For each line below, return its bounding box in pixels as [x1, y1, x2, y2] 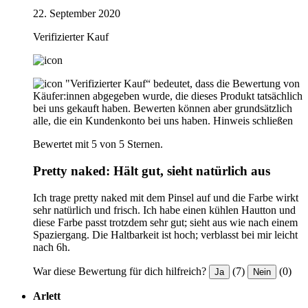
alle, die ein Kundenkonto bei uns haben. [33, 115, 210, 127]
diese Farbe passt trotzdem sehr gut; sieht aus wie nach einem [33, 216, 298, 228]
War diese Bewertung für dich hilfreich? [33, 265, 206, 277]
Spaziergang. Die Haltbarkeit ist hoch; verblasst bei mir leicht [33, 228, 298, 241]
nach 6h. [33, 241, 70, 253]
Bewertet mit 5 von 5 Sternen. [33, 138, 163, 151]
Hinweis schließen [213, 115, 293, 127]
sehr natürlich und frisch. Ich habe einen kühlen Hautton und [33, 203, 296, 216]
